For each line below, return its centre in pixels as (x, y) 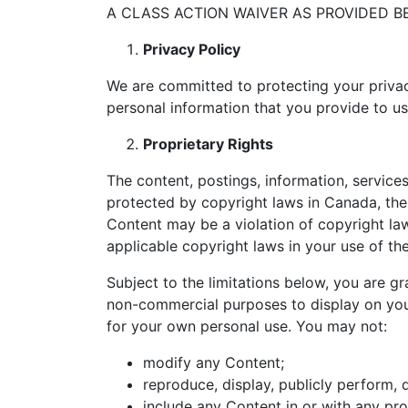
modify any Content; (214, 362)
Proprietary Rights (208, 144)
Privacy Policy (192, 49)
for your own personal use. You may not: (247, 326)
